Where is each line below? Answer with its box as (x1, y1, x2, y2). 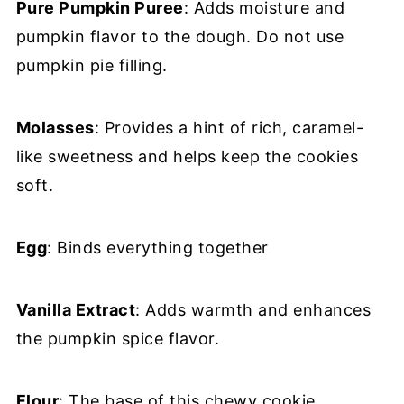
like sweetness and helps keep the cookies (15, 146, 359, 166)
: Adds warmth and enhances (135, 299, 372, 319)
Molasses (15, 117, 95, 137)
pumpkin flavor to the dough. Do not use (15, 26, 344, 46)
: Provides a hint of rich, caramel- (94, 117, 364, 137)
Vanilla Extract (15, 299, 136, 319)
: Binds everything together (47, 237, 269, 257)
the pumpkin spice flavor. (15, 328, 220, 348)
